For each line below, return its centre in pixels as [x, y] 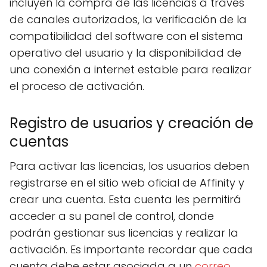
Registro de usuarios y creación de [131, 123]
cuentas [39, 142]
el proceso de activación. [77, 86]
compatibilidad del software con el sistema [126, 36]
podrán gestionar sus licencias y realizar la [124, 233]
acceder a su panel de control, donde [112, 216]
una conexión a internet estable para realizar [131, 69]
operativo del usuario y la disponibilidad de [125, 53]
